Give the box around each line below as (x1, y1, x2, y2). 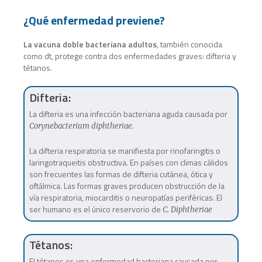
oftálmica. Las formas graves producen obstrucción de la (29, 179, 225, 192)
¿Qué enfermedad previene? (23, 11, 166, 30)
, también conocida (157, 38, 223, 51)
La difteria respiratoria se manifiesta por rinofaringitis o (29, 144, 220, 157)
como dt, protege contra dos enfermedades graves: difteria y (23, 50, 237, 63)
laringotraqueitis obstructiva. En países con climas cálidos (29, 156, 228, 168)
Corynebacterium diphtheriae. (29, 120, 136, 131)
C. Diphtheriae (162, 204, 212, 215)
